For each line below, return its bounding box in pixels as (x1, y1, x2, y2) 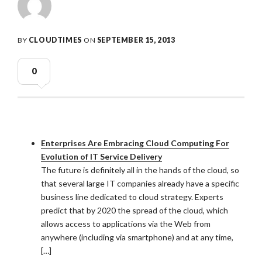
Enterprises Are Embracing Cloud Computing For (41, 138, 229, 148)
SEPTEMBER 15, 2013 (96, 36, 175, 44)
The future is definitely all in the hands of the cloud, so (41, 165, 239, 175)
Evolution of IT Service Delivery (41, 151, 162, 161)
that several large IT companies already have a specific (41, 178, 239, 188)
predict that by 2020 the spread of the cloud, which (41, 205, 228, 215)
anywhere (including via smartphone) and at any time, (41, 232, 233, 242)
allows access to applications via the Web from (41, 219, 211, 229)
